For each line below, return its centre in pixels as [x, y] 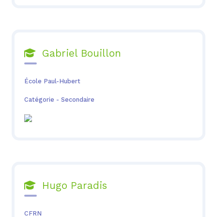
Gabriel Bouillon [78, 54]
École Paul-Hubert [52, 81]
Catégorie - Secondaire [59, 100]
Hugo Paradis [71, 186]
